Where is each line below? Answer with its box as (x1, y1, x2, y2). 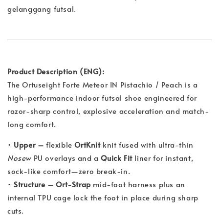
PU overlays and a (31, 153, 101, 163)
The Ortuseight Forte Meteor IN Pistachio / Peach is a (7, 79, 198, 90)
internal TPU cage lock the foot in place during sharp (7, 192, 198, 203)
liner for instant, (132, 153, 194, 163)
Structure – (14, 179, 54, 190)
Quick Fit (101, 153, 132, 163)
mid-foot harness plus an (90, 179, 185, 190)
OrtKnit (74, 139, 101, 150)
